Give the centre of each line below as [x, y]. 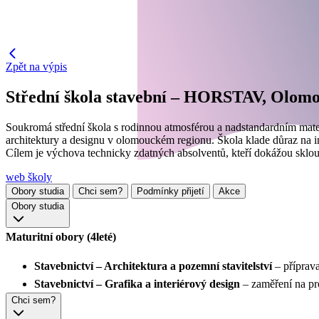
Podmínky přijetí [171, 191]
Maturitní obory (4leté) [61, 236]
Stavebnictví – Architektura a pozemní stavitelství [153, 266]
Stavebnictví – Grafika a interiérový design [137, 283]
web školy [29, 177]
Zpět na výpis [36, 66]
